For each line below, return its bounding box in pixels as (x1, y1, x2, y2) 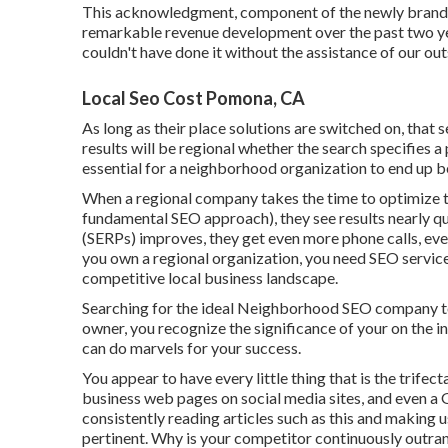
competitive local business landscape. (82, 268, 338, 287)
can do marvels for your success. (82, 338, 301, 357)
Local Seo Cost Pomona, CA (82, 87, 305, 109)
